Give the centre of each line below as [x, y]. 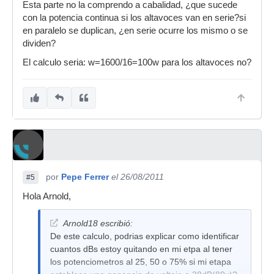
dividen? [39, 43]
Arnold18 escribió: [98, 223]
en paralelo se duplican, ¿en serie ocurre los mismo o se [135, 31]
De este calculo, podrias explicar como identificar [145, 236]
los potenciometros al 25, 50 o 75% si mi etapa [141, 262]
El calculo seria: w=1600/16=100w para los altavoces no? [137, 62]
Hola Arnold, [47, 196]
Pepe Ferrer [85, 177]
